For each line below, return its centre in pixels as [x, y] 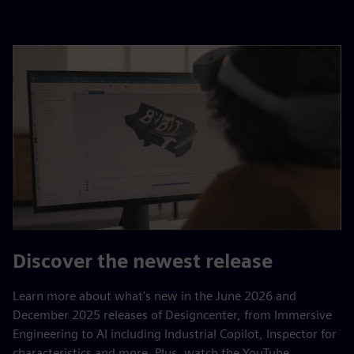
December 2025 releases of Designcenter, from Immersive [172, 315]
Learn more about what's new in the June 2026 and [154, 296]
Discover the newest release [143, 262]
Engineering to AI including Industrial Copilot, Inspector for [175, 334]
